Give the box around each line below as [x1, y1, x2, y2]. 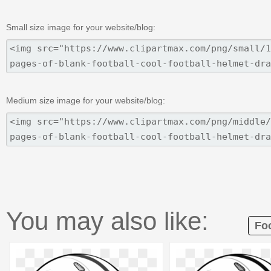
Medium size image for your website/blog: [6, 95, 165, 105]
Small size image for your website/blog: [6, 22, 155, 32]
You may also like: [6, 206, 209, 235]
